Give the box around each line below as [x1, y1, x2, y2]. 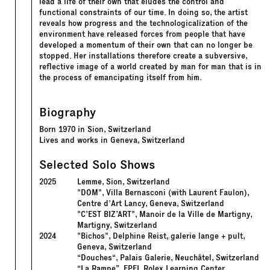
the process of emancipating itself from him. [39, 72, 202, 83]
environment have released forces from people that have [39, 29, 245, 40]
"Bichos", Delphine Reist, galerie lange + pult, [77, 231, 245, 242]
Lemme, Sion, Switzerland [77, 177, 170, 187]
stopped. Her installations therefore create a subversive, [39, 51, 247, 61]
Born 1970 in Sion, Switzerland [39, 124, 151, 135]
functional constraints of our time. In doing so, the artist [39, 7, 248, 18]
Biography [39, 104, 96, 121]
